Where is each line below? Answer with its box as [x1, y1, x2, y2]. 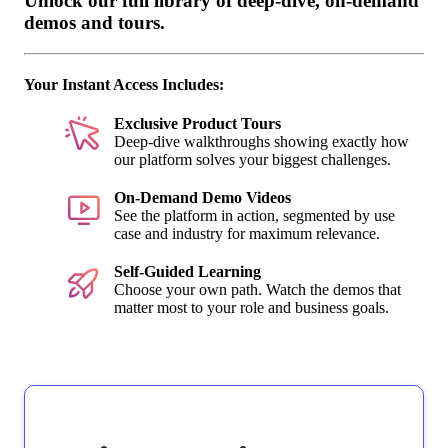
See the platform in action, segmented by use [114, 207, 395, 225]
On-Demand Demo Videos [114, 189, 291, 207]
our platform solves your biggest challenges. [114, 151, 391, 169]
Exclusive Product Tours [114, 115, 281, 133]
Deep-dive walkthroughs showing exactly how [114, 133, 409, 151]
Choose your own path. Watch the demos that [114, 281, 401, 299]
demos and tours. [24, 12, 165, 34]
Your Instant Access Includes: [24, 76, 224, 94]
